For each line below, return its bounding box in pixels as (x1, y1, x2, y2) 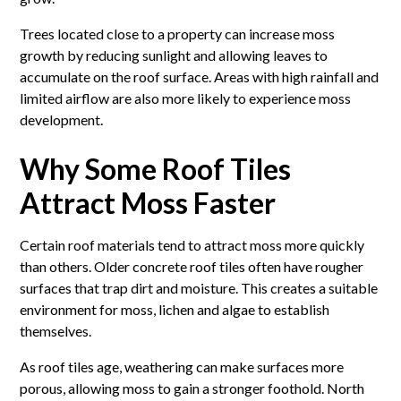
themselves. (20, 321, 92, 339)
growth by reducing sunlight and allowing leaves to (20, 46, 328, 64)
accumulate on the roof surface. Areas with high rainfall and (20, 67, 380, 85)
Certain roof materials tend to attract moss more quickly (20, 235, 365, 253)
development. (20, 110, 104, 128)
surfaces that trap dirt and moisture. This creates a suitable (20, 278, 379, 296)
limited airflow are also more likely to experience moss (20, 89, 352, 107)
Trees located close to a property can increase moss (20, 24, 336, 42)
